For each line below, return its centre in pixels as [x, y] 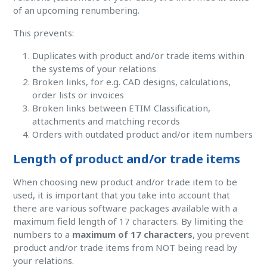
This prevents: [44, 33]
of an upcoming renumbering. [77, 10]
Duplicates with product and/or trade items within [139, 55]
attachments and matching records [106, 121]
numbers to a [43, 234]
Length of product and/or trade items [127, 159]
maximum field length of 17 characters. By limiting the [128, 221]
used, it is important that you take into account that [122, 195]
